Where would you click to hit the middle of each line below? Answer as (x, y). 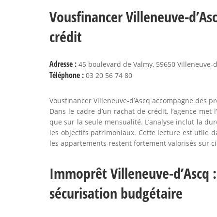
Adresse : (63, 64)
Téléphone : (67, 75)
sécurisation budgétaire (116, 193)
